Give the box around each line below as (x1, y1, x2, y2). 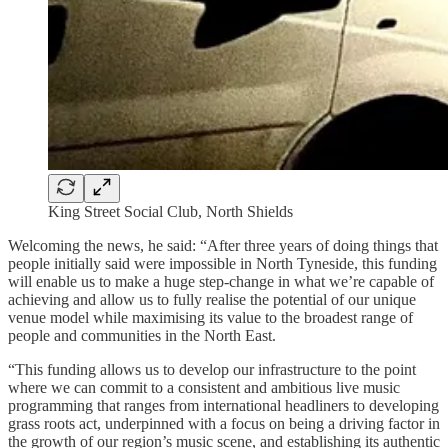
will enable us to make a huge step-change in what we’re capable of (8, 272, 434, 290)
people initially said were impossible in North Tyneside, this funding (8, 254, 437, 272)
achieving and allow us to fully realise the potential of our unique (8, 290, 416, 308)
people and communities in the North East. (8, 326, 276, 344)
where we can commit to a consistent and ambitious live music (8, 378, 400, 396)
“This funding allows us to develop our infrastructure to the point (8, 360, 416, 378)
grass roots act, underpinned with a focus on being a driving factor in (8, 414, 440, 432)
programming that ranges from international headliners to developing (8, 396, 439, 414)
